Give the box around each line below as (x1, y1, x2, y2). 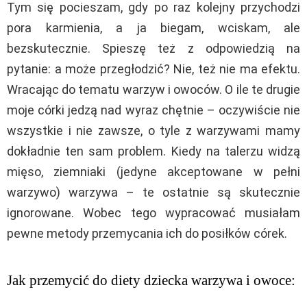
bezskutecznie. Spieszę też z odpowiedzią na (7, 40, 300, 56)
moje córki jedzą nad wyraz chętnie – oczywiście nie (7, 102, 300, 117)
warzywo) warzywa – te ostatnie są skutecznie (7, 184, 300, 199)
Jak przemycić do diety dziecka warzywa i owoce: (7, 271, 295, 288)
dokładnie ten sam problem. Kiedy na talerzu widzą (7, 143, 300, 158)
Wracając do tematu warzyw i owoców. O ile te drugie (7, 82, 300, 97)
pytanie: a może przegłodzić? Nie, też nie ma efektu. (7, 61, 300, 76)
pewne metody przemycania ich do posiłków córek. (7, 225, 287, 241)
